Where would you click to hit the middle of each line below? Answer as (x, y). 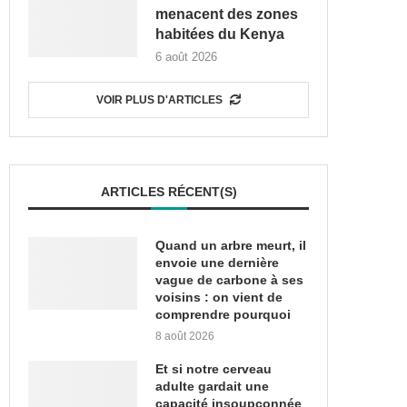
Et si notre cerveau (213, 369)
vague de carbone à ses (229, 280)
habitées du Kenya (220, 34)
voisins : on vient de (219, 297)
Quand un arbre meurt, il (231, 245)
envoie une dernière (217, 263)
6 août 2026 (186, 57)
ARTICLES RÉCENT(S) (169, 192)
